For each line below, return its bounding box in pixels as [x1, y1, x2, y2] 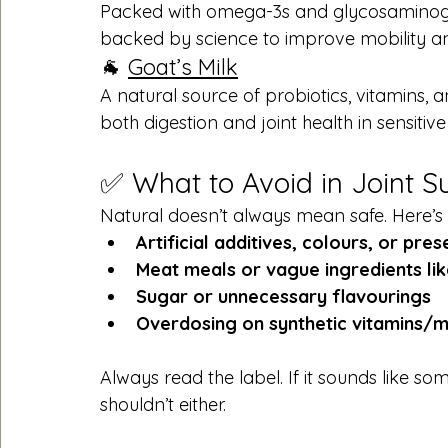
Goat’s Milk [128, 52, 238, 81]
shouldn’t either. [100, 392, 226, 416]
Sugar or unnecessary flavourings [136, 284, 431, 308]
